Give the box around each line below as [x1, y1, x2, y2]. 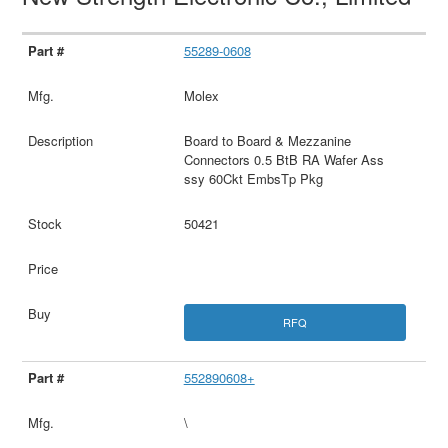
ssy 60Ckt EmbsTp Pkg [183, 169, 323, 189]
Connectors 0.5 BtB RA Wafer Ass [183, 150, 384, 170]
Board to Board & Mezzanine [183, 131, 351, 151]
